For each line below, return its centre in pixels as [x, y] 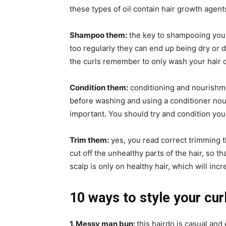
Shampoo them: [98, 35]
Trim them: [89, 140]
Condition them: [99, 88]
